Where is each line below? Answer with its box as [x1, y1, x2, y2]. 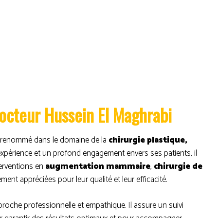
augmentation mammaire [45, 160, 150, 173]
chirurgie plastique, [109, 133, 187, 147]
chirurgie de [154, 160, 202, 173]
